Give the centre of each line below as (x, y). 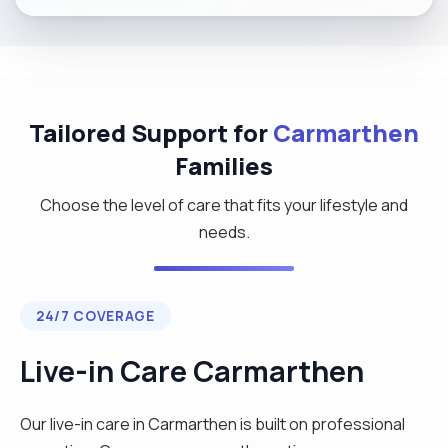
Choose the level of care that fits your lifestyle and (224, 204)
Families (224, 165)
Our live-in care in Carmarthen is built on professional (212, 423)
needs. (224, 231)
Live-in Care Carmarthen (192, 370)
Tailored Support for (151, 132)
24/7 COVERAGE (95, 315)
